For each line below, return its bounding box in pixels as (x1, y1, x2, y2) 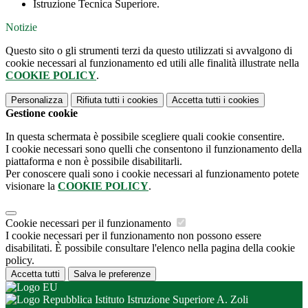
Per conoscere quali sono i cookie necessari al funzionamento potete (5, 168, 299, 180)
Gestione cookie (5, 107, 78, 120)
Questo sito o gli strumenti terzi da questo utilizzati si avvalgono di (5, 45, 292, 57)
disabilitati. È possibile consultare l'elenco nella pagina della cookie (5, 242, 295, 254)
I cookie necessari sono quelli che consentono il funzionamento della (5, 143, 302, 155)
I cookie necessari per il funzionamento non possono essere (5, 230, 261, 242)
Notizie (5, 21, 37, 34)
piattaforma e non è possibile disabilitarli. (5, 155, 182, 168)
